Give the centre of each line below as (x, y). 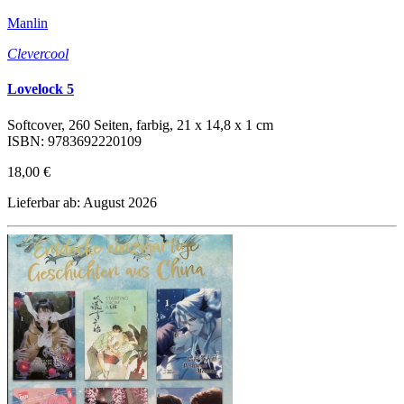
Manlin (28, 23)
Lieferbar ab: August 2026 (82, 202)
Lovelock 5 (41, 89)
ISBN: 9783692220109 (74, 141)
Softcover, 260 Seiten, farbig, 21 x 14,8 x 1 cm (140, 124)
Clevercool (38, 54)
